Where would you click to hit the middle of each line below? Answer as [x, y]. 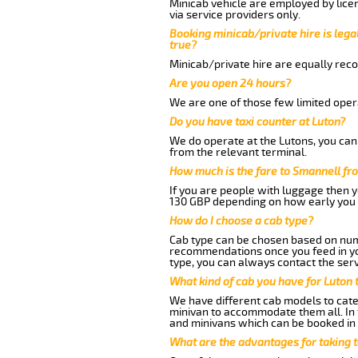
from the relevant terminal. [238, 152]
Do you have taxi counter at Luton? [257, 121]
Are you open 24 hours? [230, 83]
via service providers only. [235, 14]
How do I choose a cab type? [241, 221]
